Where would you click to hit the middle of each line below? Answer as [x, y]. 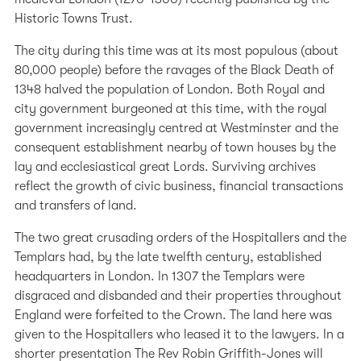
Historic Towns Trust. [74, 19]
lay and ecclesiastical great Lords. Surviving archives [165, 167]
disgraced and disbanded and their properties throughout [178, 296]
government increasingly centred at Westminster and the [176, 129]
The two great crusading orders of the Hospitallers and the [180, 238]
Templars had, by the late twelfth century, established [168, 257]
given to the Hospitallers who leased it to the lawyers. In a [179, 335]
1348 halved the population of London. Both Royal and [170, 90]
